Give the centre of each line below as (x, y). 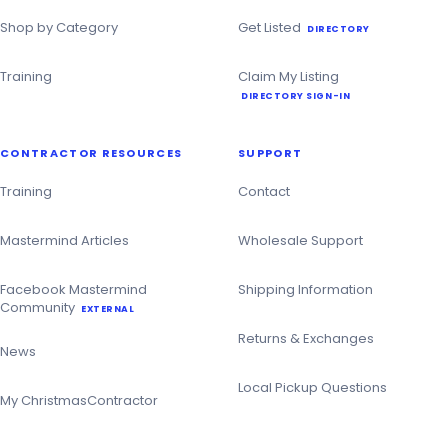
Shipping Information (305, 289)
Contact (264, 191)
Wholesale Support (300, 240)
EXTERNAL (108, 308)
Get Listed (271, 27)
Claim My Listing (288, 76)
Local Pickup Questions (312, 387)
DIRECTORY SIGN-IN (296, 95)
